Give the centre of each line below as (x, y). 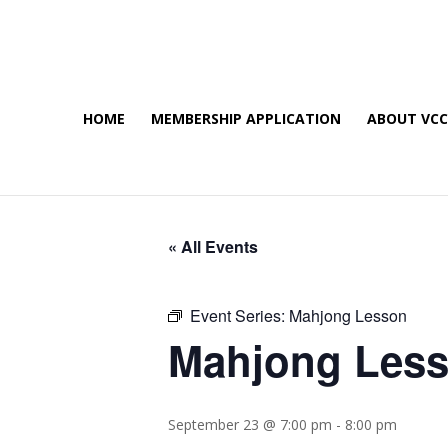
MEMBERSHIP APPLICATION (246, 118)
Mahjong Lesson (348, 315)
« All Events (213, 246)
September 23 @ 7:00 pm (250, 424)
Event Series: (239, 315)
